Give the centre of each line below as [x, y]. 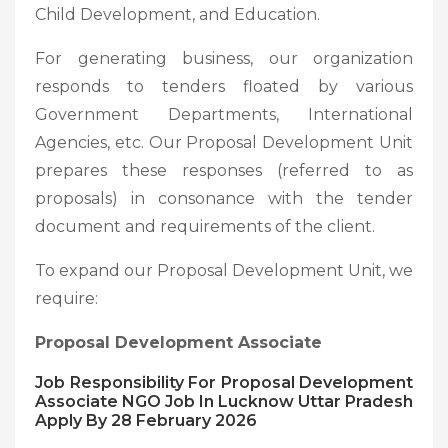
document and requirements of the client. [205, 226]
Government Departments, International [224, 114]
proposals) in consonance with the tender [224, 198]
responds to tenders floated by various [224, 86]
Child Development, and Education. [177, 14]
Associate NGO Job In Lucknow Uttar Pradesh [224, 401]
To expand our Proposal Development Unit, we [224, 270]
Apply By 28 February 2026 [146, 420]
